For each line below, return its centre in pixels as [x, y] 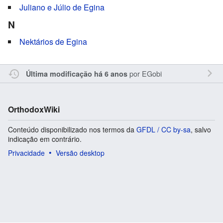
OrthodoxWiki [34, 109]
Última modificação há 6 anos [76, 73]
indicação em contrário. [45, 139]
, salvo [201, 129]
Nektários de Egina [53, 41]
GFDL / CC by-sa [164, 129]
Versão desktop [80, 153]
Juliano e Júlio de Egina [62, 7]
